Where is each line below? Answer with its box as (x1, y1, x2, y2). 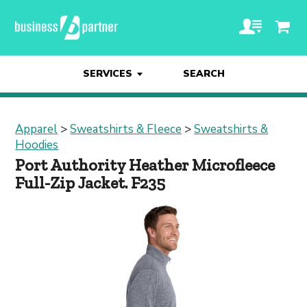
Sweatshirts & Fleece (70, 121, 182, 137)
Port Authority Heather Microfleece (15, 155, 275, 175)
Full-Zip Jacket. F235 (15, 173, 166, 193)
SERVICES (82, 67, 132, 80)
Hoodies (15, 137, 59, 153)
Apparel (15, 121, 58, 137)
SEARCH (182, 67, 225, 80)
